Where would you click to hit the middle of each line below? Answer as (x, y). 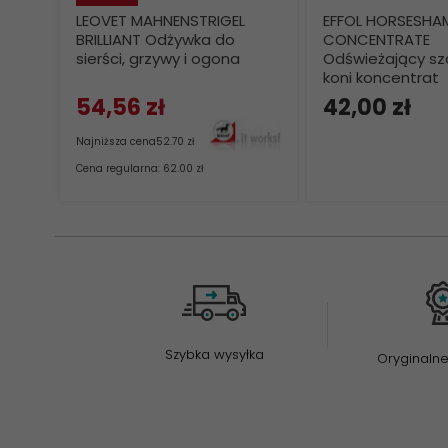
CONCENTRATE (376, 39)
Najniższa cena (116, 141)
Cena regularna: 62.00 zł (140, 168)
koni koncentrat (381, 77)
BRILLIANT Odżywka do (155, 39)
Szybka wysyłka (214, 354)
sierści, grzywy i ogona (158, 58)
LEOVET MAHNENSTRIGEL (160, 20)
